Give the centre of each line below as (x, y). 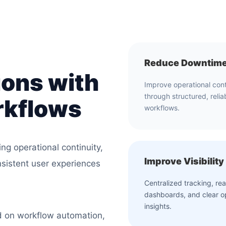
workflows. (162, 107)
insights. (158, 206)
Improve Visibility (184, 161)
